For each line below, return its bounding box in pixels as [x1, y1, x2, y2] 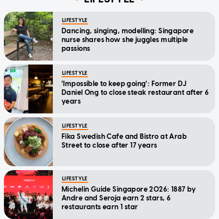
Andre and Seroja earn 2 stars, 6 [62, 194, 171, 202]
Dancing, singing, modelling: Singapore [62, 26, 194, 35]
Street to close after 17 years [62, 141, 157, 150]
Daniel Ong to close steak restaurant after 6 [62, 88, 209, 97]
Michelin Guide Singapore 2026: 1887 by [62, 185, 196, 194]
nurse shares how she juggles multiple [62, 35, 188, 44]
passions [62, 44, 90, 53]
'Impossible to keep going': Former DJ [62, 79, 187, 88]
